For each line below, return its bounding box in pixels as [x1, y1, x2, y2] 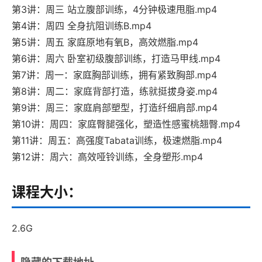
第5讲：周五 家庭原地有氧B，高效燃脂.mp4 [12, 36, 198, 49]
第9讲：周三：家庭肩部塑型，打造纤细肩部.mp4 [12, 102, 218, 114]
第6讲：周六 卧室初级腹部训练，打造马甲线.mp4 [12, 53, 220, 65]
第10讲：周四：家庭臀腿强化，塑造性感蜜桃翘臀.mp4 [12, 118, 240, 130]
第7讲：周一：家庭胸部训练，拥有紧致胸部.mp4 [12, 69, 217, 81]
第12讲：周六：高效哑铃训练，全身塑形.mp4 [12, 151, 203, 163]
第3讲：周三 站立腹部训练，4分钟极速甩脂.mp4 [12, 4, 217, 16]
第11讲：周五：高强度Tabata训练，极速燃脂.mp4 [12, 135, 222, 147]
